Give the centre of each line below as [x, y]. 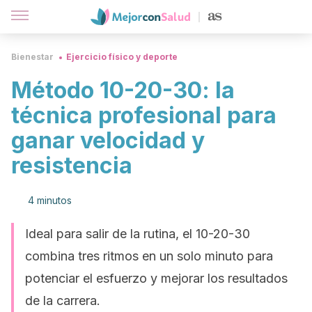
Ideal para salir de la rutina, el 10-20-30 [138, 234]
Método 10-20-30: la [123, 90]
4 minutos [50, 200]
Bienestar [32, 57]
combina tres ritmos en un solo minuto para [149, 256]
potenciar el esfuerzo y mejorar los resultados [156, 278]
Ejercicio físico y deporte [122, 57]
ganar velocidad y [108, 140]
